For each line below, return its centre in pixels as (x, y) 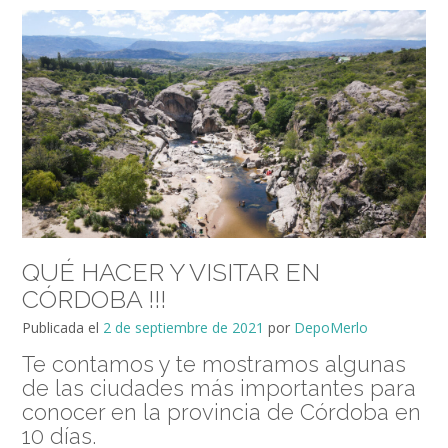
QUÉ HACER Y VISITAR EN (171, 271)
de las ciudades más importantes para (219, 387)
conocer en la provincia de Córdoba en (221, 411)
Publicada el (62, 327)
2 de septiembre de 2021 (183, 327)
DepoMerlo (331, 327)
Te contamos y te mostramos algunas (214, 363)
